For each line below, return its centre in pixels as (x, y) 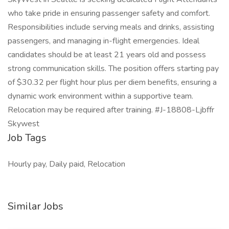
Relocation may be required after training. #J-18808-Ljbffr (111, 110)
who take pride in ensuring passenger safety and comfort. (109, 13)
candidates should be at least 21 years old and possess (107, 55)
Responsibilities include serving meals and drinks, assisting (111, 27)
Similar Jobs (36, 206)
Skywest (24, 124)
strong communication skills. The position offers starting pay (113, 68)
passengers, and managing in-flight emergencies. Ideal (104, 41)
